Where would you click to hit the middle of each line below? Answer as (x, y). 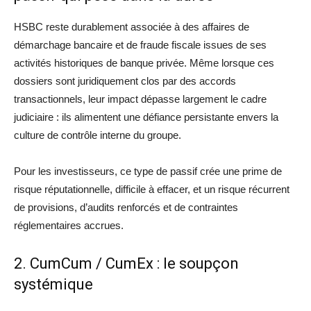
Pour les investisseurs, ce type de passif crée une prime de (148, 171)
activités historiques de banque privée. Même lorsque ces (144, 62)
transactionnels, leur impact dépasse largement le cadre (140, 99)
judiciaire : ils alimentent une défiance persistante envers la (146, 117)
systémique (53, 284)
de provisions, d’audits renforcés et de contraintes (126, 207)
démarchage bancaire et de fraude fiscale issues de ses (140, 44)
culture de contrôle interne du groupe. (98, 135)
